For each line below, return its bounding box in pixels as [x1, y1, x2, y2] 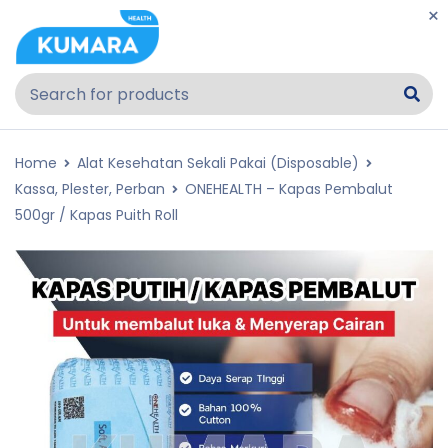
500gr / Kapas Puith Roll [15, 205, 178, 225]
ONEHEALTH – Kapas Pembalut [185, 179, 393, 199]
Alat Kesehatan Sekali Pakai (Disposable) [77, 153, 359, 173]
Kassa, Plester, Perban [15, 179, 165, 199]
